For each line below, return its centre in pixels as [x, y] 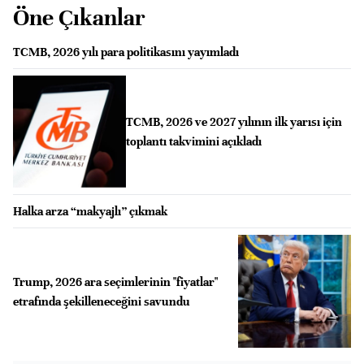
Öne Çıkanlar [79, 17]
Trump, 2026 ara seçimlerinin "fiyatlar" [115, 282]
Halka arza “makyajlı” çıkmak [90, 212]
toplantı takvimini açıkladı [193, 141]
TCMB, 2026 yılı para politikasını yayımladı [126, 52]
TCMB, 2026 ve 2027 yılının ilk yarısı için [234, 121]
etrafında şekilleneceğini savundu [102, 301]
